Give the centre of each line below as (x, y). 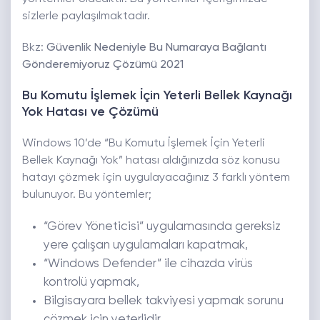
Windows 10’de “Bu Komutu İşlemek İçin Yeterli (144, 144)
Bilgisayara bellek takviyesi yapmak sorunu (164, 301)
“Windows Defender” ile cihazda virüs (148, 264)
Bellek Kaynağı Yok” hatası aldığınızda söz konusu (151, 161)
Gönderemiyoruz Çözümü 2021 (103, 65)
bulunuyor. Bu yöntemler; (87, 195)
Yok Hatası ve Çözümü (90, 112)
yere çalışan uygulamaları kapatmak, (146, 246)
